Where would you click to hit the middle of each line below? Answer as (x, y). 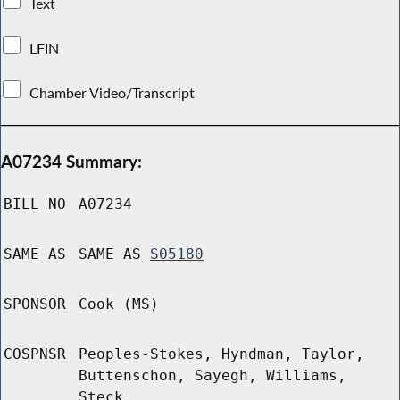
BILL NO (35, 204)
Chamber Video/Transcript (112, 92)
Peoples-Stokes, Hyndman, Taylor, (221, 354)
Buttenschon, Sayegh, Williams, (212, 376)
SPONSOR (35, 304)
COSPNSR (35, 354)
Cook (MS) (119, 304)
